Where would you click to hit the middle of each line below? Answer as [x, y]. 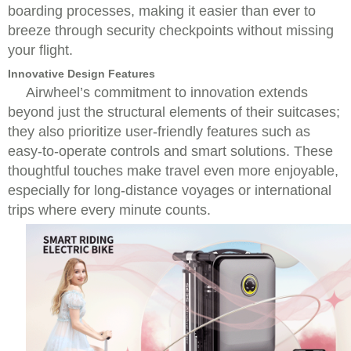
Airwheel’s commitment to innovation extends [167, 92]
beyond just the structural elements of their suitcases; [174, 112]
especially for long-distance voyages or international [170, 190]
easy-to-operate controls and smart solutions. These [170, 151]
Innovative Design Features [81, 74]
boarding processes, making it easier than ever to [162, 11]
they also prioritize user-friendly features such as [159, 132]
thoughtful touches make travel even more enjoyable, [173, 171]
